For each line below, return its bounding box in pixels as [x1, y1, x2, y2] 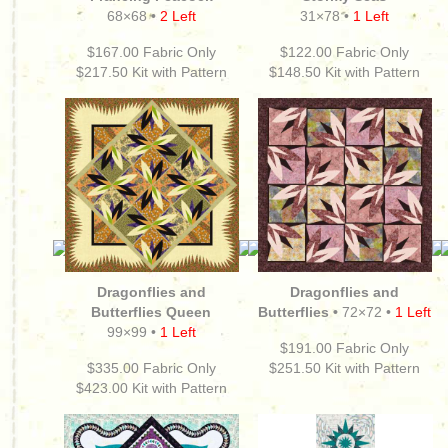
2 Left [160, 8, 196, 24]
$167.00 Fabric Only [87, 44, 216, 60]
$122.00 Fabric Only [280, 44, 410, 60]
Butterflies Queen [91, 304, 212, 320]
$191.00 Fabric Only [280, 340, 410, 356]
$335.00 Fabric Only [87, 360, 216, 376]
